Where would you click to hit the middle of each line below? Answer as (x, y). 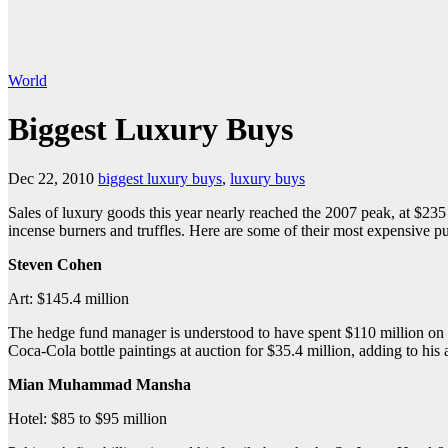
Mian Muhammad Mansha (99, 384)
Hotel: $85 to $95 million (87, 418)
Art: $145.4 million (68, 298)
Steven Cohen (55, 264)
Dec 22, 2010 (51, 178)
